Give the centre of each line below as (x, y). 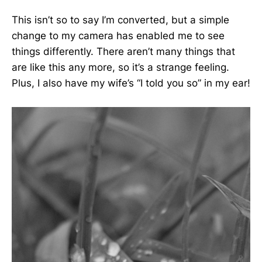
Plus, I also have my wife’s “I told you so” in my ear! (131, 83)
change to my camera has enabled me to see (118, 35)
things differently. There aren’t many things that (123, 51)
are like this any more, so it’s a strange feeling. (120, 67)
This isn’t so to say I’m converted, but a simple (120, 20)
